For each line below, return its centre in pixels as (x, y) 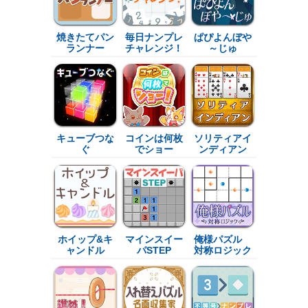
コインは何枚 (154, 138)
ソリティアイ (223, 138)
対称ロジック (223, 250)
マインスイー (154, 239)
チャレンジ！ (154, 48)
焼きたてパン (85, 37)
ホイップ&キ (85, 239)
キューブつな (85, 138)
